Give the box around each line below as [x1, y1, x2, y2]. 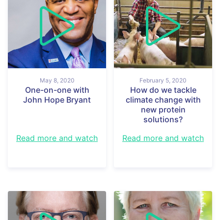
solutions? [143, 114, 183, 124]
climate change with [125, 94, 201, 105]
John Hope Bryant [23, 94, 91, 105]
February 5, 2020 [139, 76, 187, 84]
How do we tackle [130, 84, 196, 95]
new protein [140, 104, 186, 114]
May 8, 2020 [39, 76, 75, 84]
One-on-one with [25, 84, 89, 95]
